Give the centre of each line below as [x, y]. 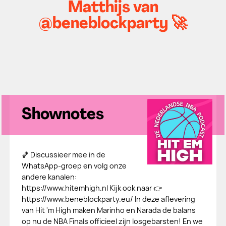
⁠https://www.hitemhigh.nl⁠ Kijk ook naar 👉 [92, 188]
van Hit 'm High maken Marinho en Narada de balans [108, 210]
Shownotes [63, 115]
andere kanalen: [49, 177]
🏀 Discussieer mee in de [63, 155]
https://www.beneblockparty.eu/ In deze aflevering [108, 199]
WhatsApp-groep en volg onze [74, 166]
